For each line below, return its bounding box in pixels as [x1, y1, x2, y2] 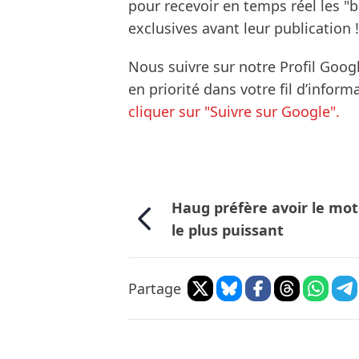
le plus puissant [171, 220, 284, 240]
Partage [128, 278, 181, 298]
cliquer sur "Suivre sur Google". [128, 101, 340, 121]
